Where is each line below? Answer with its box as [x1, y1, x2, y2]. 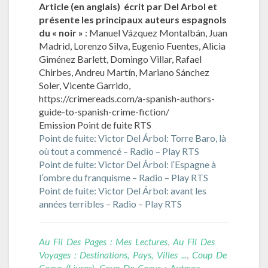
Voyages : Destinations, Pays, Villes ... [39, 248, 187, 260]
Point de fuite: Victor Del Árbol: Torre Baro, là [39, 132, 226, 144]
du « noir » [39, 26, 83, 38]
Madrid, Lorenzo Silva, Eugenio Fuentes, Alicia [39, 39, 226, 51]
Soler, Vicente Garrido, [39, 79, 130, 91]
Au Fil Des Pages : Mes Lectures [39, 235, 167, 247]
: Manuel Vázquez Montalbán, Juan [83, 26, 227, 38]
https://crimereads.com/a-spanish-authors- [39, 92, 215, 104]
